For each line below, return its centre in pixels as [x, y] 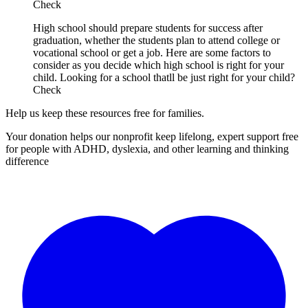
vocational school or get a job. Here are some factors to [152, 52]
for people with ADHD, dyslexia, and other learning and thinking [147, 148]
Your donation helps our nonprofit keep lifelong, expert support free [152, 136]
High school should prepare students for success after [148, 27]
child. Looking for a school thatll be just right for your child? [164, 77]
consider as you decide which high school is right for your [158, 65]
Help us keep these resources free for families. [105, 113]
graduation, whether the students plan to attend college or [156, 40]
